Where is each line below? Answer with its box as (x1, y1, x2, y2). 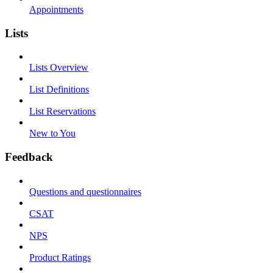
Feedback (5, 151, 53, 164)
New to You (29, 128, 76, 139)
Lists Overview (29, 62, 88, 73)
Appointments (29, 4, 83, 15)
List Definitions (29, 84, 89, 95)
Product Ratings (29, 252, 91, 263)
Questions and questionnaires (29, 186, 141, 197)
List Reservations (29, 106, 96, 117)
